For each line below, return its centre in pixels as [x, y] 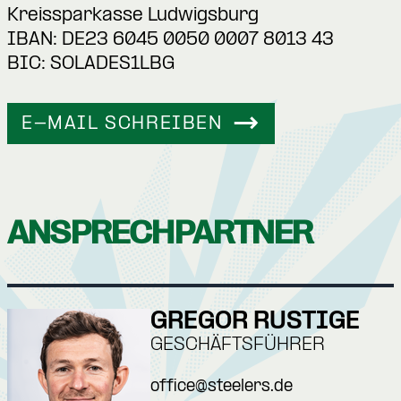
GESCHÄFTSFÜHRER [238, 346]
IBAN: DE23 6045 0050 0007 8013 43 [171, 40]
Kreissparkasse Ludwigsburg [133, 16]
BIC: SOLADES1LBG [91, 64]
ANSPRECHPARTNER [160, 234]
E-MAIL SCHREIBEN [122, 125]
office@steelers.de [222, 388]
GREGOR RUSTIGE [255, 322]
